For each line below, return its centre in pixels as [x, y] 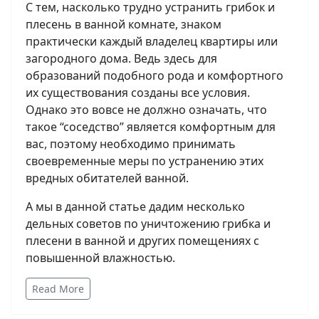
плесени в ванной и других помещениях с [142, 240]
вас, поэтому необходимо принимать [131, 143]
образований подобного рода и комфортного [155, 75]
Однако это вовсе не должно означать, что [146, 109]
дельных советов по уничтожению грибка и [148, 223]
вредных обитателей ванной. [107, 178]
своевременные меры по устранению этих [145, 161]
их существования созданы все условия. [138, 92]
